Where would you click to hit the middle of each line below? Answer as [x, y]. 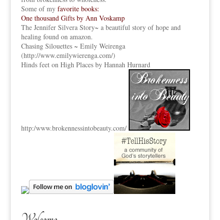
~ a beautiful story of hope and [137, 27]
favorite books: [78, 9]
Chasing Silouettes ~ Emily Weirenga [73, 46]
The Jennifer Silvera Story [58, 27]
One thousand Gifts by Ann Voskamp [73, 18]
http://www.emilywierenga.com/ [68, 55]
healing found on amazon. [57, 37]
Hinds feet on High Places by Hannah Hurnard [85, 65]
